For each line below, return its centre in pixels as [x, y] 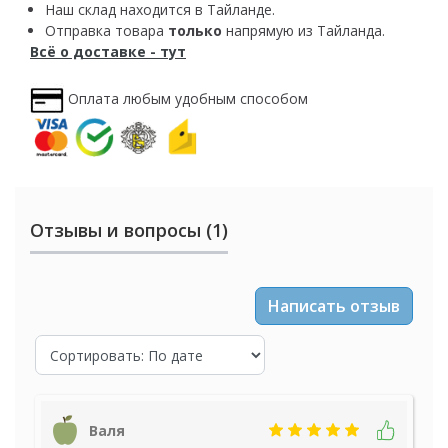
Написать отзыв [334, 306]
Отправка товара [106, 31]
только [195, 31]
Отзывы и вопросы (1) [129, 230]
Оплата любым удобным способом [188, 98]
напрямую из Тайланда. [303, 31]
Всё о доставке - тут [108, 52]
